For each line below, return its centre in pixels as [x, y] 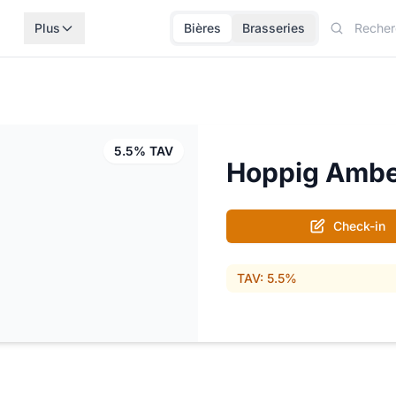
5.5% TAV [144, 151]
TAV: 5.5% [267, 278]
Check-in [359, 226]
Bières [202, 28]
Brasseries [274, 28]
